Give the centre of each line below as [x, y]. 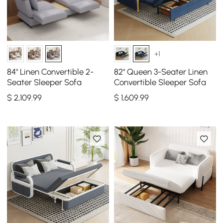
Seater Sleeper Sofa [45, 82]
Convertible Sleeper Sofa [160, 82]
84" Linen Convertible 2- [51, 72]
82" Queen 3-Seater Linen [161, 72]
